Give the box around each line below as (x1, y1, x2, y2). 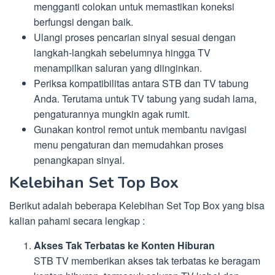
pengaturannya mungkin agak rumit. (34, 106, 190, 121)
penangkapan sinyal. (34, 152, 125, 167)
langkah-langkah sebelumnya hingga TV (34, 45, 211, 60)
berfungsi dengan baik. (34, 14, 133, 29)
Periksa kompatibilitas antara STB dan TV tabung (34, 76, 249, 90)
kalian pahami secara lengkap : (9, 214, 145, 228)
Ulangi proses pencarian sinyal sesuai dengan (34, 29, 236, 44)
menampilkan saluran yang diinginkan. (34, 60, 202, 75)
